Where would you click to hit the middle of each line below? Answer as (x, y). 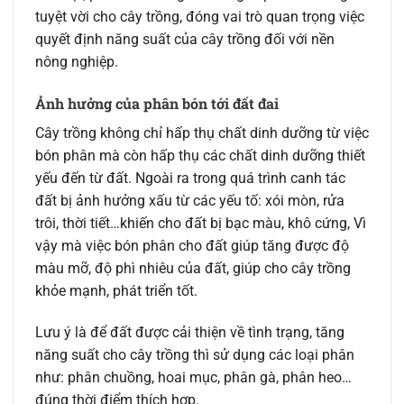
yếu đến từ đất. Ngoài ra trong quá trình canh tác (190, 179)
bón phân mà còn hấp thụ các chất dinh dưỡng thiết (200, 156)
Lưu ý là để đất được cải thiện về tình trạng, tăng (190, 332)
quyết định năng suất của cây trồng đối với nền (185, 40)
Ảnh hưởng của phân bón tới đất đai (157, 104)
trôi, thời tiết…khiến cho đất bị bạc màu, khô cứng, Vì (201, 224)
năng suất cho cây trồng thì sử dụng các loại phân (195, 354)
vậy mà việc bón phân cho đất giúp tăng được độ (192, 246)
